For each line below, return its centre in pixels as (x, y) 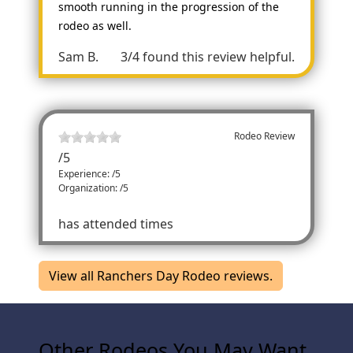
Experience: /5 (90, 173)
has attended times (116, 223)
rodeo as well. (95, 25)
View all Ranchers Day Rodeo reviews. (161, 275)
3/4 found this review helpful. (207, 56)
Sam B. (79, 56)
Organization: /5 (94, 188)
